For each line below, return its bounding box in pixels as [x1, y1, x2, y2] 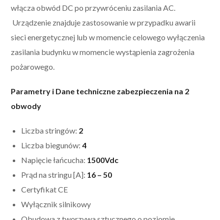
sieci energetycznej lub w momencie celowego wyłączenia [11, 32, 205, 42]
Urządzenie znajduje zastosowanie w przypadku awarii [11, 18, 196, 27]
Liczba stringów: [21, 126, 79, 136]
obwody [11, 101, 42, 111]
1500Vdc [87, 155, 119, 165]
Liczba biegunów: [21, 140, 82, 150]
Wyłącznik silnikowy [21, 199, 91, 209]
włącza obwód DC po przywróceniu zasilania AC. [11, 3, 176, 13]
